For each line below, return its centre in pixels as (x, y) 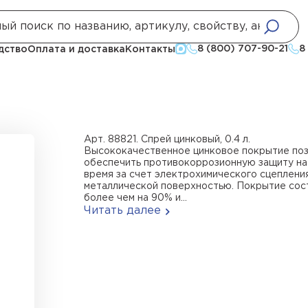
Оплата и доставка (76, 49)
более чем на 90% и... (135, 198)
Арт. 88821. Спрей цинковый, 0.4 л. (167, 140)
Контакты (150, 49)
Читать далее (122, 211)
